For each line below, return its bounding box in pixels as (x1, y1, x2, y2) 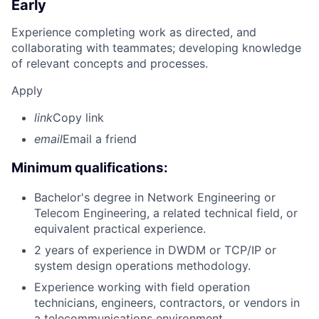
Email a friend (63, 132, 137, 147)
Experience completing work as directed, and (11, 25, 256, 40)
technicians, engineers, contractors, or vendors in (34, 295, 300, 310)
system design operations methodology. (34, 258, 251, 273)
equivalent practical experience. (34, 221, 206, 236)
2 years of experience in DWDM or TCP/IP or (34, 242, 276, 257)
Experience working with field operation (34, 279, 250, 294)
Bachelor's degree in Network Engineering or (34, 189, 276, 204)
